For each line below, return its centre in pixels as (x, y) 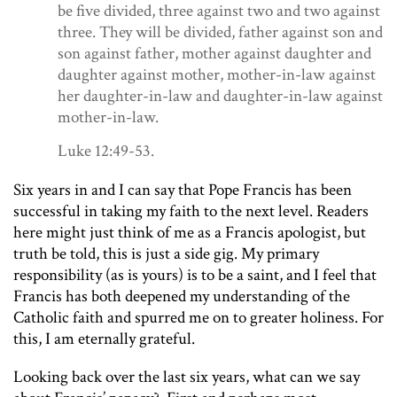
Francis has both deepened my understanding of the (182, 297)
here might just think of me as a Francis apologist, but (190, 233)
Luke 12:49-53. (106, 152)
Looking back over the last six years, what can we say (187, 378)
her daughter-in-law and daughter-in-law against (220, 96)
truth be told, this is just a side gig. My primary (166, 254)
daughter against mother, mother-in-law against (217, 75)
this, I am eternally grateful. (108, 339)
